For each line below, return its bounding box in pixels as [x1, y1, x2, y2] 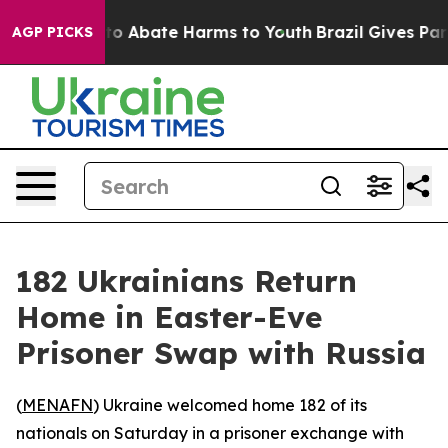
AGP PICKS [12, 23, 93, 41]
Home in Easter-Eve [16, 298, 322, 336]
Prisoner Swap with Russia [16, 334, 426, 372]
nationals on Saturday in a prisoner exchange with [16, 423, 404, 443]
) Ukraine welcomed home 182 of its [93, 395, 367, 415]
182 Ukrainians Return [16, 262, 357, 300]
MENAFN [22, 395, 93, 415]
